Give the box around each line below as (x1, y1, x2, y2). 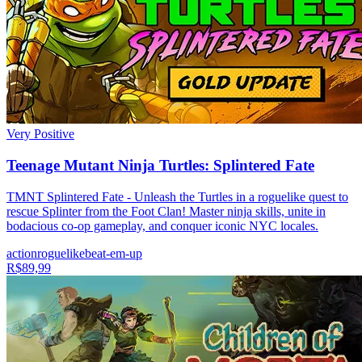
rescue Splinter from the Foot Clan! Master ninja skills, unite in (6, 204, 326, 218)
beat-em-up (85, 246, 142, 260)
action (6, 246, 37, 260)
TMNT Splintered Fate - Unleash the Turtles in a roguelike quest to (6, 189, 348, 204)
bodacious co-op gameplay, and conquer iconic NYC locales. (6, 218, 318, 233)
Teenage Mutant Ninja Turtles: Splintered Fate (6, 157, 314, 175)
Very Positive (6, 127, 74, 141)
